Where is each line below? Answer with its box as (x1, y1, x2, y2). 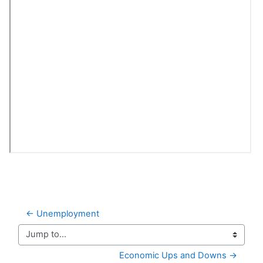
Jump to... (18, 234, 58, 245)
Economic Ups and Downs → (119, 249, 237, 261)
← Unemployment (26, 208, 99, 219)
